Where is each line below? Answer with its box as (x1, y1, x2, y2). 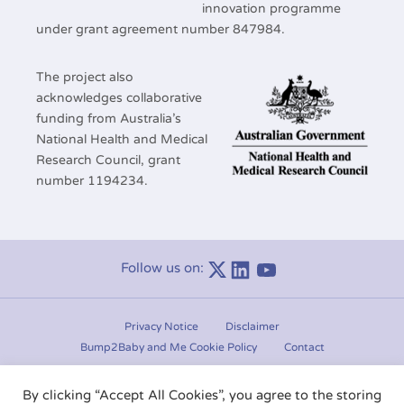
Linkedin (257, 260, 311, 277)
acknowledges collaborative (36, 90, 202, 106)
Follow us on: (121, 260, 204, 277)
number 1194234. (36, 173, 148, 189)
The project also (36, 69, 133, 86)
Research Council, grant (36, 152, 180, 169)
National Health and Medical (36, 132, 207, 148)
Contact (283, 340, 325, 353)
